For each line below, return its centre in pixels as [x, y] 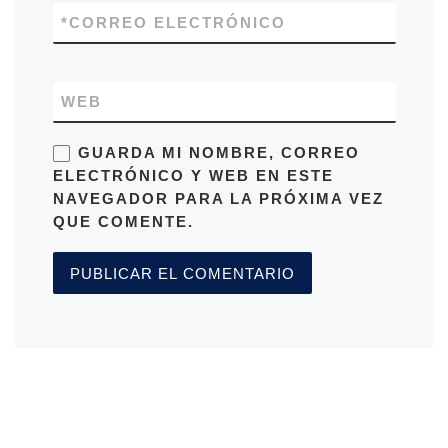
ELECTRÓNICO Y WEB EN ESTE [193, 176]
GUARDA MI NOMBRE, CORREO [218, 153]
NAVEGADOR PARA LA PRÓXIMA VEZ [218, 199]
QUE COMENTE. [123, 222]
